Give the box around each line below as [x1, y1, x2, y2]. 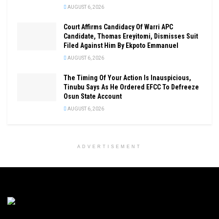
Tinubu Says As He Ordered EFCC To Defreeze [64, 83, 199, 91]
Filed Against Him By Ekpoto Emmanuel [64, 42, 178, 50]
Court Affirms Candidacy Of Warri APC [64, 23, 173, 31]
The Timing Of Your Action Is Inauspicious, [64, 74, 191, 82]
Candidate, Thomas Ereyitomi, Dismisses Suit [64, 32, 198, 41]
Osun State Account [64, 92, 122, 101]
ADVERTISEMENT [77, 144, 142, 150]
